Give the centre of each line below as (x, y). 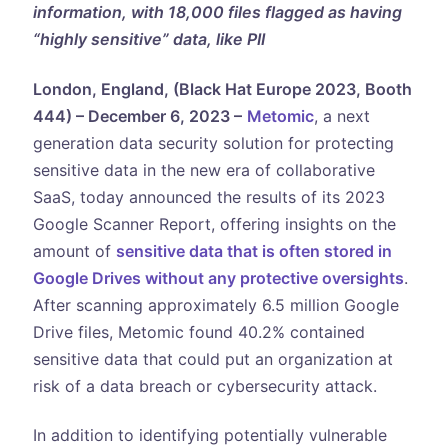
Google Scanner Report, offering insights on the (214, 223)
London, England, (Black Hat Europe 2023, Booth (222, 88)
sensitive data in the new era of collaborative (203, 169)
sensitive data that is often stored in (253, 250)
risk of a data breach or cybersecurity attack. (204, 385)
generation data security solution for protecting (213, 142)
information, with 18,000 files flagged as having (217, 12)
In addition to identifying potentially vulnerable (209, 435)
